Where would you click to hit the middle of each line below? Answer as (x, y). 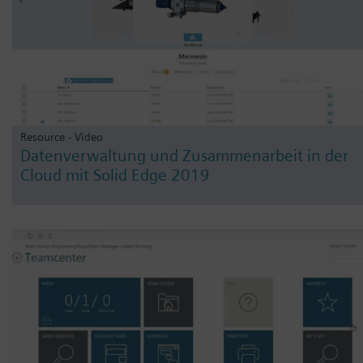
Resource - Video (62, 137)
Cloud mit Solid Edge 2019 (115, 175)
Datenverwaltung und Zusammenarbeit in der (184, 156)
